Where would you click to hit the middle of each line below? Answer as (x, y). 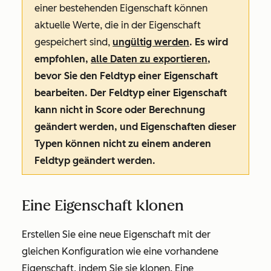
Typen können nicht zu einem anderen (123, 144)
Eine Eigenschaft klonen (103, 206)
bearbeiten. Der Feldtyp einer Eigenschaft (131, 93)
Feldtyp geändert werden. (95, 161)
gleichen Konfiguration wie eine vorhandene (120, 252)
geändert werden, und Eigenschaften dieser (135, 127)
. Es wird (209, 42)
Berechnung (177, 110)
